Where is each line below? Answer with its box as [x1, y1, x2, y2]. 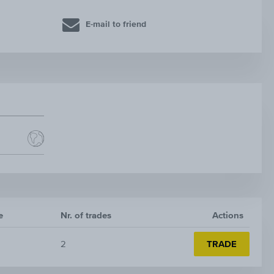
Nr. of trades [61, 210, 111, 221]
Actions [212, 210, 243, 221]
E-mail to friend [86, 20, 146, 29]
